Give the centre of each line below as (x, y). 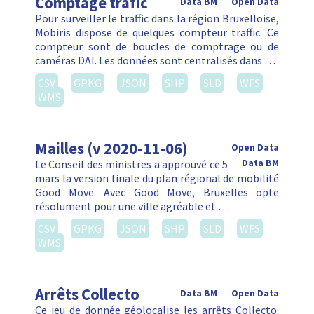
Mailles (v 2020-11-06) (111, 149)
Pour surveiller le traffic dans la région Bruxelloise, (157, 19)
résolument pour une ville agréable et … (132, 206)
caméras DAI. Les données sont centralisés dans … (155, 61)
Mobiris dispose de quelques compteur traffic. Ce (157, 33)
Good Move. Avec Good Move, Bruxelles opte (157, 192)
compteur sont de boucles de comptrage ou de (157, 47)
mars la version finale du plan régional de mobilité (157, 178)
